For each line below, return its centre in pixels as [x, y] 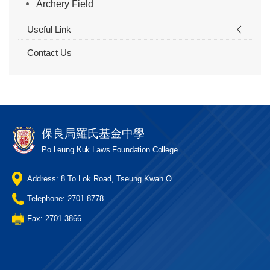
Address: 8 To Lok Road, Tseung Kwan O [99, 179]
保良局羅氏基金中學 [93, 134]
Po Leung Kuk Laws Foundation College [110, 150]
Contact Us [49, 53]
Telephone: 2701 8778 [65, 199]
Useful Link [49, 30]
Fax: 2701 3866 [54, 219]
